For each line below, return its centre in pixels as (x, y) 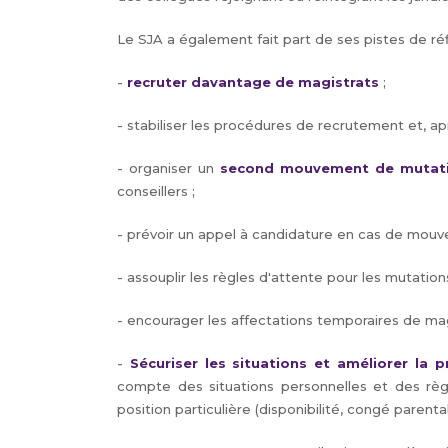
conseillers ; (156, 191)
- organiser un (169, 168)
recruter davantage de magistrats (253, 82)
